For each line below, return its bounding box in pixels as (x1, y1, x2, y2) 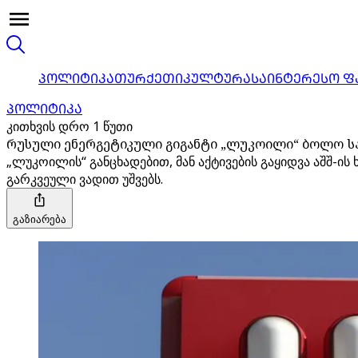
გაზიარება (13, 212, 66, 226)
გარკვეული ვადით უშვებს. (6, 170, 163, 188)
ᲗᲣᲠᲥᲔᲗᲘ (114, 70, 183, 87)
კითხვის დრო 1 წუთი (6, 117, 133, 135)
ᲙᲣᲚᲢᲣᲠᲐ (183, 70, 251, 87)
